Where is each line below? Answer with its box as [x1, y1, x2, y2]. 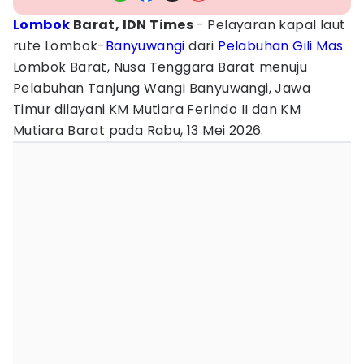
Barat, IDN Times [70, 15, 197, 34]
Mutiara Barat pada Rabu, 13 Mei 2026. [13, 121, 264, 140]
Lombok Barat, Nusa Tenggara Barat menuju [13, 58, 307, 76]
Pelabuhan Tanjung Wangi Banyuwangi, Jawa [13, 79, 310, 97]
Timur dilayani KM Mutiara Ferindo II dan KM [13, 100, 301, 119]
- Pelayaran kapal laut [196, 15, 346, 34]
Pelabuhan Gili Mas [218, 37, 344, 55]
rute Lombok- [13, 37, 106, 55]
